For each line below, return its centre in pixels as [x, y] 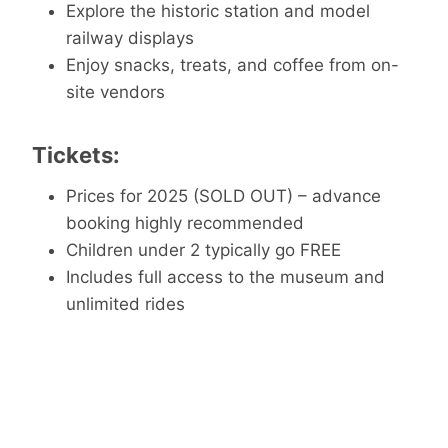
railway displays [130, 38]
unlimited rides [125, 304]
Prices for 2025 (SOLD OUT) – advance [223, 196]
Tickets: [76, 155]
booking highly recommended [185, 223]
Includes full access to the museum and [225, 277]
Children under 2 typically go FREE [203, 250]
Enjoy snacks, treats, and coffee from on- [232, 65]
